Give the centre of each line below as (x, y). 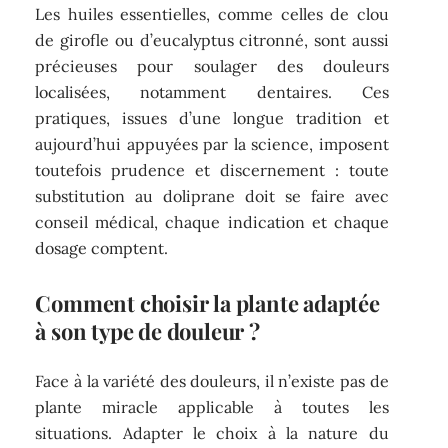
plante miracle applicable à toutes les (212, 406)
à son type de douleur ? (147, 331)
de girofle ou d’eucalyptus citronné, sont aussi (212, 40)
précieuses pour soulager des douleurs (212, 66)
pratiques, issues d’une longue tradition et (212, 118)
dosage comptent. (102, 248)
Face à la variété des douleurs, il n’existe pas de (212, 380)
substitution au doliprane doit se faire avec (212, 196)
